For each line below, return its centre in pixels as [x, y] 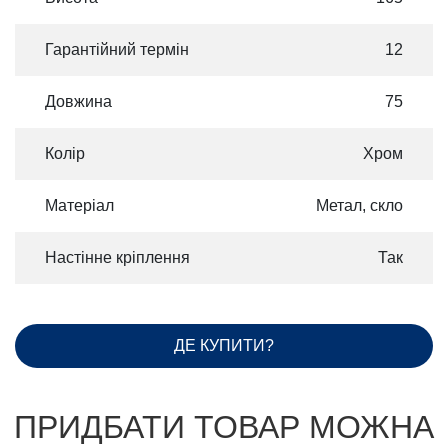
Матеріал [79, 205]
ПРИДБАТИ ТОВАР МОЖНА [224, 427]
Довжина [78, 101]
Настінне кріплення [117, 257]
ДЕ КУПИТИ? [224, 345]
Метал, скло [359, 205]
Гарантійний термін [117, 49]
